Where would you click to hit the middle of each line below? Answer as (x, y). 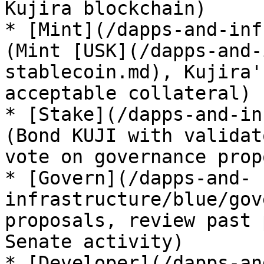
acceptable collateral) (128, 93)
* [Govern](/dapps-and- (128, 178)
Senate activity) (94, 242)
